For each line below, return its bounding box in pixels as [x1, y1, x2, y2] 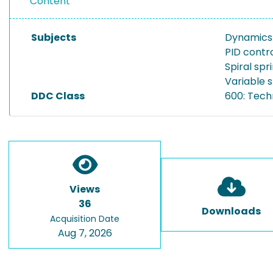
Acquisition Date [50, 213, 119, 225]
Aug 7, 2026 [57, 226, 112, 240]
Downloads [202, 204, 261, 218]
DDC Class [31, 89, 85, 103]
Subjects [31, 30, 76, 44]
